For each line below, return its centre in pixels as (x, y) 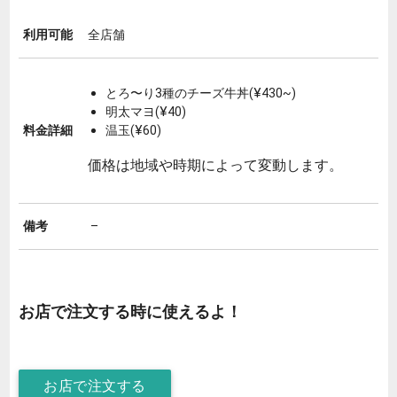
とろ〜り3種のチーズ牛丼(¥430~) (201, 93)
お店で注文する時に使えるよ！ (130, 312)
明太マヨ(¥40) (146, 111)
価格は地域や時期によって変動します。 (215, 164)
